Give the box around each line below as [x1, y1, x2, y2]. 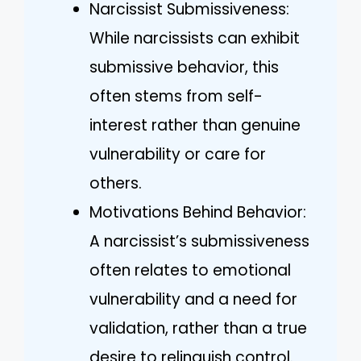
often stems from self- [89, 85, 263, 107]
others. [89, 172, 142, 194]
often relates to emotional [89, 259, 291, 281]
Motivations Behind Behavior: [89, 201, 306, 223]
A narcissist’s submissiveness [89, 230, 309, 252]
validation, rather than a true [89, 317, 307, 339]
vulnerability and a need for [89, 288, 297, 310]
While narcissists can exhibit [89, 27, 300, 49]
